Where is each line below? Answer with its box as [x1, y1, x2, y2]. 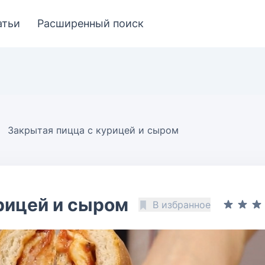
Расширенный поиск [37, 17, 144, 30]
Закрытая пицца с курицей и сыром [8, 124, 179, 136]
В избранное [153, 199, 211, 211]
